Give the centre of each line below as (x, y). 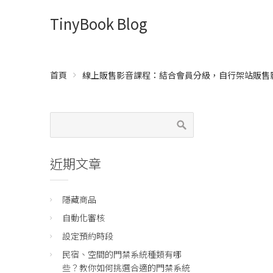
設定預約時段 (88, 236)
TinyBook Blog (99, 23)
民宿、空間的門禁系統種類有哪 (122, 254)
